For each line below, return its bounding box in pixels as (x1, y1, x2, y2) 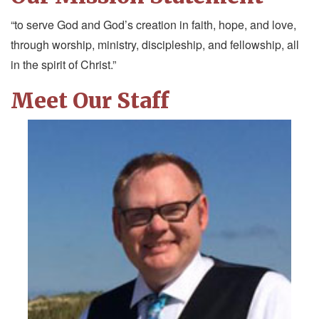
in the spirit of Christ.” (11, 56, 116, 73)
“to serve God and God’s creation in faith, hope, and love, (11, 16, 296, 33)
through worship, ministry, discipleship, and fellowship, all (11, 36, 299, 53)
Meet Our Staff (11, 87, 169, 115)
